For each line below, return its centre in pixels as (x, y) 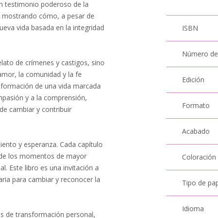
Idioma (193, 209)
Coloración (199, 157)
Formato (196, 105)
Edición (193, 80)
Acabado (196, 131)
